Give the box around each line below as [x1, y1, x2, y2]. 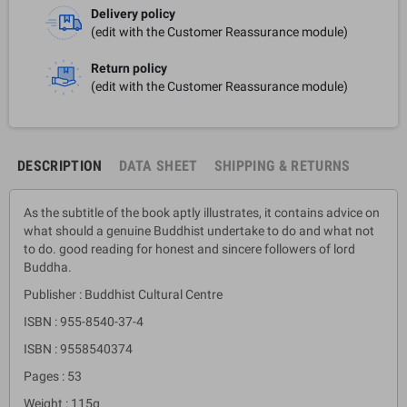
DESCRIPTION [17, 156, 103, 174]
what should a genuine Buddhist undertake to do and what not [24, 223, 374, 238]
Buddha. [24, 259, 72, 274]
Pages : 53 [24, 368, 82, 383]
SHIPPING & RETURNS [213, 156, 351, 174]
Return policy [91, 60, 167, 75]
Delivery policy [91, 5, 175, 21]
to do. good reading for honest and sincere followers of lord [24, 241, 355, 256]
